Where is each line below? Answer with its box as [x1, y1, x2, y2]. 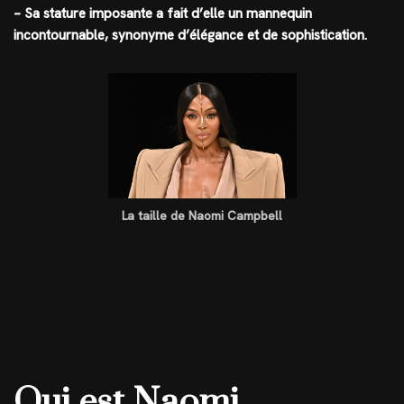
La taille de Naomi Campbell [122, 207, 282, 225]
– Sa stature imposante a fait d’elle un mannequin [14, 5, 312, 23]
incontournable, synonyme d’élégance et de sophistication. [14, 26, 367, 44]
